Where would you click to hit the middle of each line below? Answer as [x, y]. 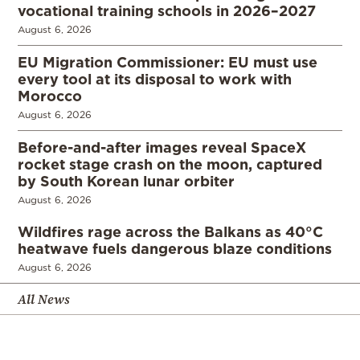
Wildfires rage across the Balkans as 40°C [170, 231]
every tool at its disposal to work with [155, 78]
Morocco [50, 95]
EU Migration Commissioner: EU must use [168, 61]
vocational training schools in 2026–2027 [167, 10]
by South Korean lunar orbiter [126, 180]
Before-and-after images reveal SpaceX [162, 147]
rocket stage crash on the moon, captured [170, 164]
